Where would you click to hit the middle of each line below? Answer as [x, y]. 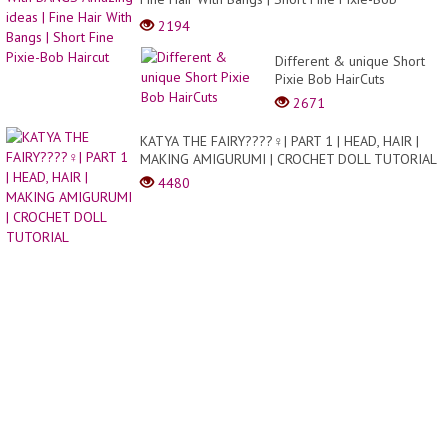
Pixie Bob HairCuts [330, 78]
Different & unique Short [350, 60]
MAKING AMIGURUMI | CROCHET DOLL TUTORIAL [288, 158]
